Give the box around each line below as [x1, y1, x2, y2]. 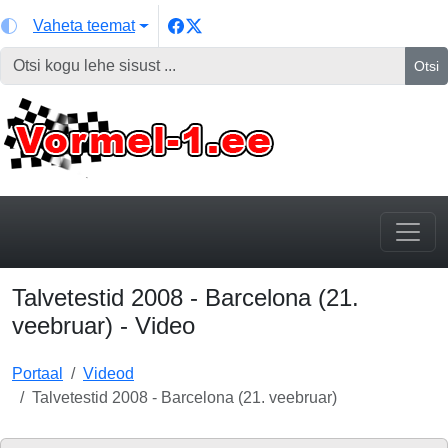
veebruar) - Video [12, 312, 195, 339]
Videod [83, 365, 134, 382]
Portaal [12, 365, 63, 382]
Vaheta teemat [33, 17, 135, 34]
